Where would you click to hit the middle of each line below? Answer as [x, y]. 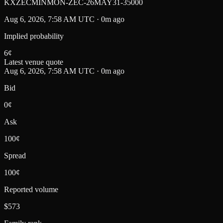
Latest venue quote [34, 62]
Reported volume [31, 189]
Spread [15, 155]
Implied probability [34, 36]
